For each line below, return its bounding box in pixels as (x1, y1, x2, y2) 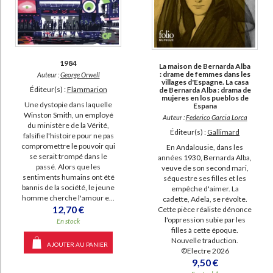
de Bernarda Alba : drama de (158, 85, 251, 94)
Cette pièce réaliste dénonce (158, 204, 252, 214)
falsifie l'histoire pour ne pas (23, 130, 114, 140)
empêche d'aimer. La (171, 183, 239, 193)
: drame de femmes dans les (159, 69, 250, 79)
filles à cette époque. (171, 225, 238, 235)
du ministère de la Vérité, (27, 120, 109, 130)
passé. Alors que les (36, 161, 101, 171)
